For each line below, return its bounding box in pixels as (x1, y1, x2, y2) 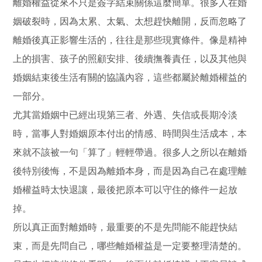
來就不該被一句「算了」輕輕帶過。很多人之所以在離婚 (13, 147, 247, 157)
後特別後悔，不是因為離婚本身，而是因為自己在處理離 (13, 166, 247, 176)
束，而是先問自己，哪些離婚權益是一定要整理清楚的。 (13, 240, 247, 251)
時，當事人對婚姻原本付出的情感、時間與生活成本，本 (13, 128, 247, 139)
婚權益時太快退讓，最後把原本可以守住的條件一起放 (13, 184, 238, 195)
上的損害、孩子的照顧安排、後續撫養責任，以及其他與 (13, 53, 247, 64)
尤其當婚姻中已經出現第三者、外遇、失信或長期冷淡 (13, 109, 238, 120)
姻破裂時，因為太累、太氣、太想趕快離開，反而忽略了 (13, 16, 247, 26)
